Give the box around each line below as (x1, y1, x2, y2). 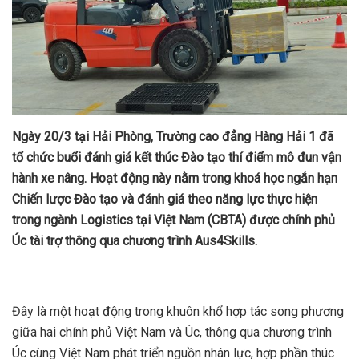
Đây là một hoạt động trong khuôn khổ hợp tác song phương (12, 304, 344, 320)
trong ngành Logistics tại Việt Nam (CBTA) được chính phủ (12, 212, 335, 228)
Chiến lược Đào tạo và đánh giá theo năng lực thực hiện (12, 192, 317, 208)
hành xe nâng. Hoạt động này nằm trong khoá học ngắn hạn (12, 171, 337, 187)
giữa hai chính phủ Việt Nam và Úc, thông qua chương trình (12, 325, 332, 341)
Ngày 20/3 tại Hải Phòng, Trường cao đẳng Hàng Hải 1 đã (12, 129, 333, 145)
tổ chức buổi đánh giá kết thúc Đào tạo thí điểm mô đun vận (12, 150, 341, 166)
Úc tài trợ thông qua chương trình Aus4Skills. (12, 233, 257, 249)
